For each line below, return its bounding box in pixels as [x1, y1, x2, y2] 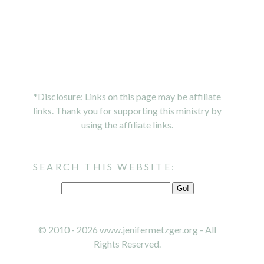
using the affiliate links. [81, 119, 173, 131]
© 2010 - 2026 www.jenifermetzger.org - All [38, 224, 216, 236]
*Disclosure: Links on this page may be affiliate [34, 91, 221, 103]
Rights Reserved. [94, 238, 161, 250]
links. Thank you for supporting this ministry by [33, 105, 222, 117]
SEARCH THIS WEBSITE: [33, 161, 176, 173]
